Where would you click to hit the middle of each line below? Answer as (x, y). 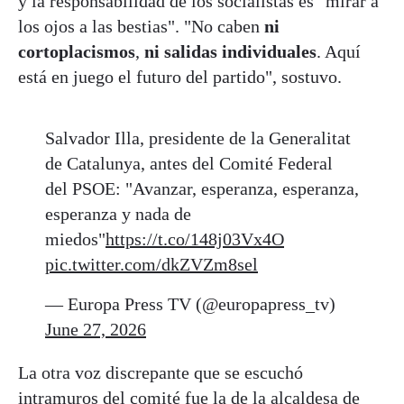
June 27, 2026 (96, 329)
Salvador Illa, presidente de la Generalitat (198, 138)
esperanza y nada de (118, 213)
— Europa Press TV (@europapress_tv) (190, 303)
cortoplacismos (77, 51)
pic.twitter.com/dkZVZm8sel (151, 264)
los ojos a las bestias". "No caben (141, 26)
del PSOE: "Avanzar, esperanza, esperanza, (202, 188)
